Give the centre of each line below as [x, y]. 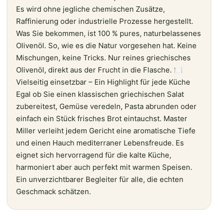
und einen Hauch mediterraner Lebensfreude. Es [100, 143]
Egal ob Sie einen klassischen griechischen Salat [100, 94]
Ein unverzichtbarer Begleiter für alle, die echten [100, 179]
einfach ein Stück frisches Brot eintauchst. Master [102, 118]
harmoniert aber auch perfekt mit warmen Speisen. [104, 167]
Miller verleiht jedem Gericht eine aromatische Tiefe [106, 130]
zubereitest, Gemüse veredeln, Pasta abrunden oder [106, 106]
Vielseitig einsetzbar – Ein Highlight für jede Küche [103, 82]
